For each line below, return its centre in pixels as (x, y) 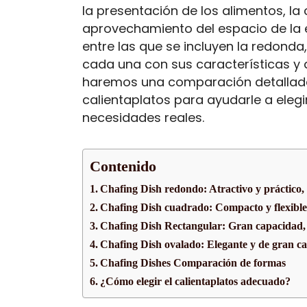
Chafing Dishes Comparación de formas (193, 263)
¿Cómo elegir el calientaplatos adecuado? (196, 281)
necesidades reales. (143, 118)
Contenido (123, 166)
